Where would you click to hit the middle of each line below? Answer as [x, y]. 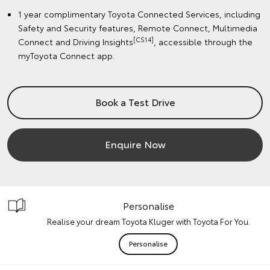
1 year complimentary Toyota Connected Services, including [139, 14]
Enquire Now [135, 144]
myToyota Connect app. [66, 56]
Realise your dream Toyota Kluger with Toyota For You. [148, 221]
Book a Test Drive [135, 102]
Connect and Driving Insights [76, 42]
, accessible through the [203, 42]
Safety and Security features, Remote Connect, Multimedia [138, 28]
